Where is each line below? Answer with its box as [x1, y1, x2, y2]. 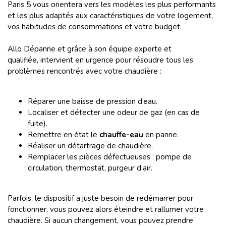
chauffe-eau [99, 130, 143, 140]
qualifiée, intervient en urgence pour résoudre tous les [8, 55, 193, 65]
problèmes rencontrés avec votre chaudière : [8, 66, 161, 76]
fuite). [28, 119, 47, 129]
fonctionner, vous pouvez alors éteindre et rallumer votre [8, 204, 204, 214]
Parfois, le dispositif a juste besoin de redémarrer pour [8, 193, 193, 203]
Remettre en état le [28, 130, 99, 140]
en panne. [143, 130, 179, 140]
